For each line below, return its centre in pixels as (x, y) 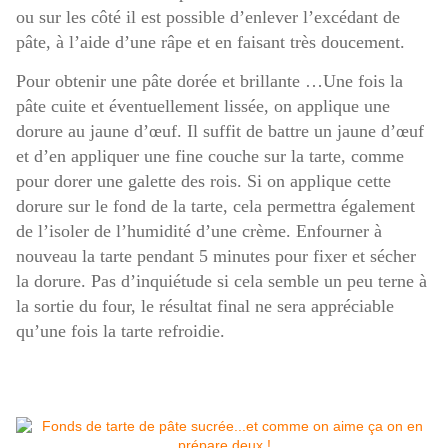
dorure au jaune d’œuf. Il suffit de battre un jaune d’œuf (220, 130)
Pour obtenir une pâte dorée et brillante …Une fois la (209, 80)
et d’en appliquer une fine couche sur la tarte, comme (210, 155)
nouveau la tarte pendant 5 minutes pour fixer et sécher (216, 255)
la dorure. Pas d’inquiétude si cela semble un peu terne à (221, 280)
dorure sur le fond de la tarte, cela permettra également (215, 205)
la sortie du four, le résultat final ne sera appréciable (205, 305)
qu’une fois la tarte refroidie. (125, 330)
